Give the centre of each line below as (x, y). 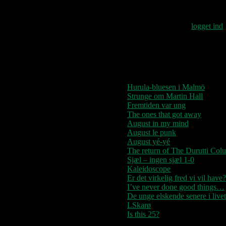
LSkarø (139, 205)
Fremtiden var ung (156, 105)
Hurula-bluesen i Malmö (166, 87)
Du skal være (169, 26)
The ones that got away (164, 114)
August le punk (152, 132)
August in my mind (158, 123)
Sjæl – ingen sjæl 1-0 (161, 159)
